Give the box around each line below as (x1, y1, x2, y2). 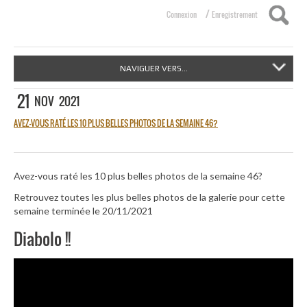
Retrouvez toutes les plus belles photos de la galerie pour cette (14, 191, 285, 204)
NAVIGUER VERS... (119, 64, 188, 73)
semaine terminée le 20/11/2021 (14, 205, 153, 217)
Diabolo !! (14, 225, 71, 251)
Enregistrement (212, 9, 258, 20)
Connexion (167, 9, 197, 20)
